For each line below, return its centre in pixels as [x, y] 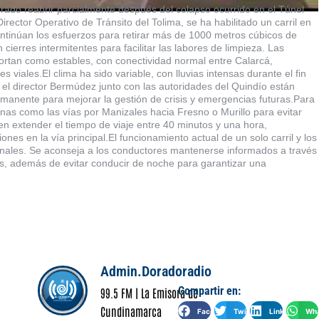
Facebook [215, 311]
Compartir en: [209, 291]
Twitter [246, 311]
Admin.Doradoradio [156, 272]
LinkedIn [284, 311]
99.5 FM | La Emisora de [149, 293]
